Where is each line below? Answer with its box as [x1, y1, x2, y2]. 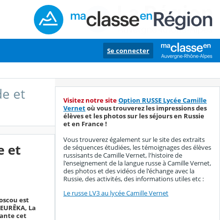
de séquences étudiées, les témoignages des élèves [63, 143, 211, 152]
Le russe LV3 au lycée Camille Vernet [63, 188, 168, 197]
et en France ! [63, 119, 107, 129]
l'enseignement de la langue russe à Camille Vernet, [63, 159, 211, 168]
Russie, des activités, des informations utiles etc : [63, 174, 204, 184]
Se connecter [107, 46, 149, 55]
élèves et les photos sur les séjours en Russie [63, 111, 204, 121]
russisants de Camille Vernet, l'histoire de [63, 151, 182, 160]
